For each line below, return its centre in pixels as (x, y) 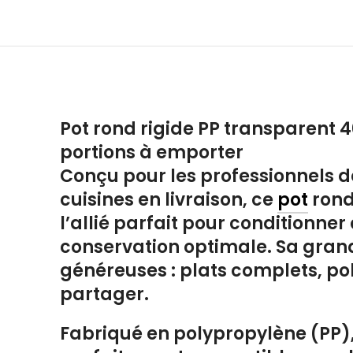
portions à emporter (152, 153)
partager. (104, 295)
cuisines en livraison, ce (169, 200)
